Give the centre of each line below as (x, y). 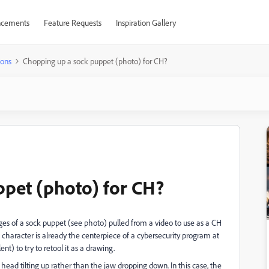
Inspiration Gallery (146, 23)
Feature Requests (72, 23)
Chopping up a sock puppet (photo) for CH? (95, 61)
